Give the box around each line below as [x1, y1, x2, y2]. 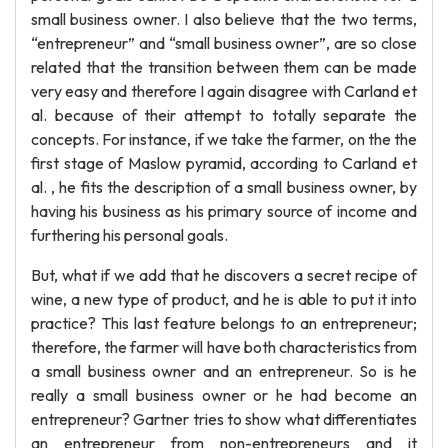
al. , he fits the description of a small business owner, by [31, 177, 417, 197]
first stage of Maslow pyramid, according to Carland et [31, 153, 417, 173]
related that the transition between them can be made [31, 57, 417, 77]
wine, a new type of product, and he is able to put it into [31, 289, 417, 309]
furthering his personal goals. [31, 225, 228, 245]
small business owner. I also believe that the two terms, [31, 9, 417, 29]
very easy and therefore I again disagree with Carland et [31, 81, 417, 101]
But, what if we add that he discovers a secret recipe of [31, 265, 417, 285]
